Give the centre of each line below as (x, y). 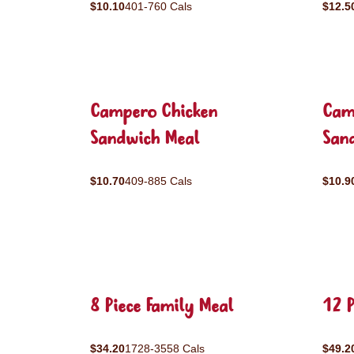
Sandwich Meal (145, 139)
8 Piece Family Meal (162, 307)
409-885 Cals (158, 181)
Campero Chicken (154, 113)
